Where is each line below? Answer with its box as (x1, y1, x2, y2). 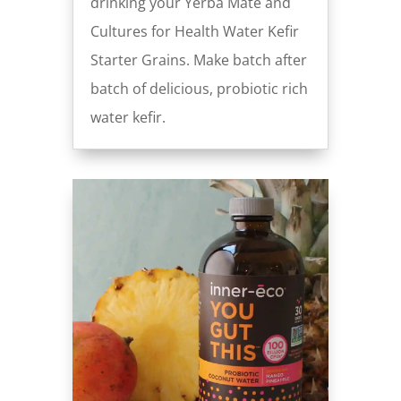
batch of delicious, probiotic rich (90, 78, 308, 98)
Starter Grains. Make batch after (90, 49, 307, 70)
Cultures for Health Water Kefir (90, 21, 299, 41)
